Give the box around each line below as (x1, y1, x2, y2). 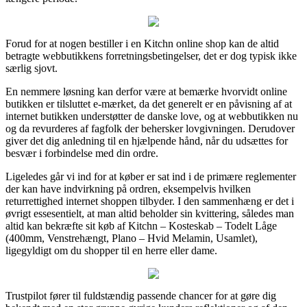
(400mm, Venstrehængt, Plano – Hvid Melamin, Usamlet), (5, 232, 258, 244)
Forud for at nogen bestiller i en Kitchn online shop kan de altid (5, 37, 279, 49)
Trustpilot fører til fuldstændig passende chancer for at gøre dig (5, 289, 276, 302)
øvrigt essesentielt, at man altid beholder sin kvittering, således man (5, 207, 294, 219)
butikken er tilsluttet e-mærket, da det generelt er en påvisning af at (5, 97, 292, 110)
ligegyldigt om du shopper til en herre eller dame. (5, 244, 217, 256)
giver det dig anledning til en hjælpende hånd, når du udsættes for (5, 134, 288, 147)
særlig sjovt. (5, 62, 58, 74)
